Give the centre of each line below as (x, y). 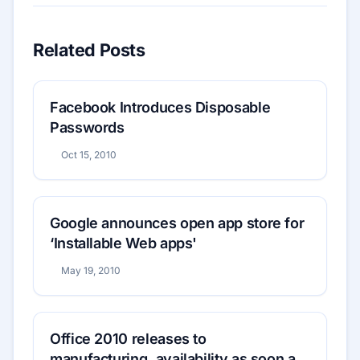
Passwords (87, 128)
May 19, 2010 (90, 271)
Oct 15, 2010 (88, 155)
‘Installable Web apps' (124, 243)
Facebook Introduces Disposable (160, 108)
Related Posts (89, 50)
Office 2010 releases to (128, 339)
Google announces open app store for (177, 223)
